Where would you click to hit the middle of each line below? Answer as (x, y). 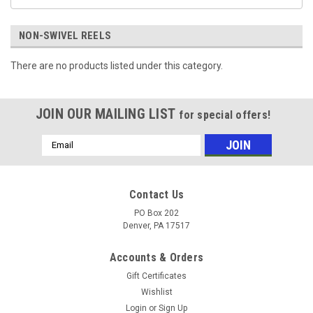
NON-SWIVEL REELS (65, 35)
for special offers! (225, 115)
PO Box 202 (156, 213)
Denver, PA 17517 (156, 225)
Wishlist (156, 292)
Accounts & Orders (156, 257)
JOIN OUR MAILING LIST (107, 114)
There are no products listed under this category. (117, 65)
